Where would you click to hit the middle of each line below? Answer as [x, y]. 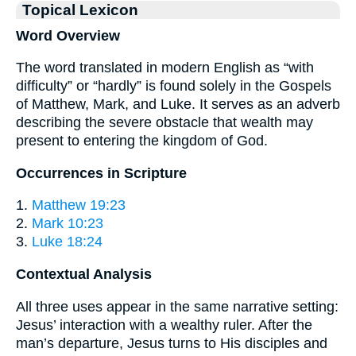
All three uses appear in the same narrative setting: [177, 306]
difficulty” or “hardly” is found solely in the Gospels [174, 86]
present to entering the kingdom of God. [142, 141]
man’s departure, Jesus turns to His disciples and [172, 343]
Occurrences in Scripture [101, 173]
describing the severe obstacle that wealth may [164, 123]
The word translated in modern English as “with [165, 68]
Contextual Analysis [84, 274]
